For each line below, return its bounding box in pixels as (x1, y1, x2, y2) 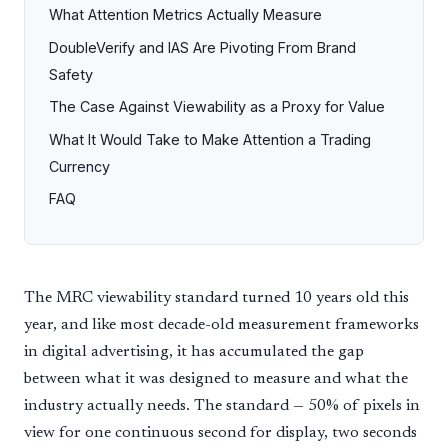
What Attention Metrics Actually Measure (49, 6, 322, 23)
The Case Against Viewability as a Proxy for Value (49, 98, 385, 116)
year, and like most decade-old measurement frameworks (24, 316, 419, 333)
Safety (49, 65, 93, 83)
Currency (49, 157, 110, 175)
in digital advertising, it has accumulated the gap (24, 343, 364, 360)
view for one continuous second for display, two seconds (24, 424, 417, 441)
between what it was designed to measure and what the (24, 370, 408, 387)
